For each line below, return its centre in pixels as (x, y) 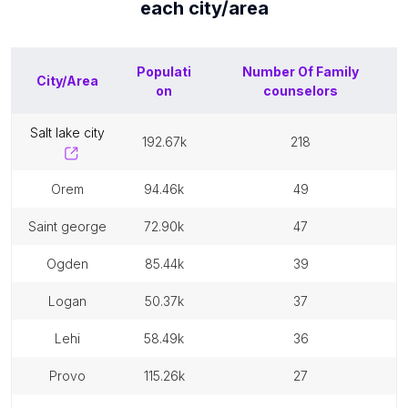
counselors (301, 91)
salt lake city (71, 133)
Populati (164, 71)
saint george (71, 226)
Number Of (279, 71)
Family (337, 71)
